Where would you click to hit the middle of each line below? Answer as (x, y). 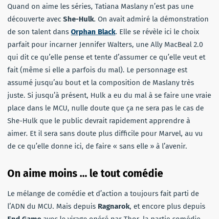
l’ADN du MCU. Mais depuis (53, 206)
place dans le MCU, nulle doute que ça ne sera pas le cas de (106, 108)
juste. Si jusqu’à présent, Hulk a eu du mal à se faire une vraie (109, 95)
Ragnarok (114, 206)
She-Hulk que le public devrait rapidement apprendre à (99, 120)
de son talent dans (39, 32)
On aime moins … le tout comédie (85, 173)
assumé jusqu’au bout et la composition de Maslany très (101, 82)
